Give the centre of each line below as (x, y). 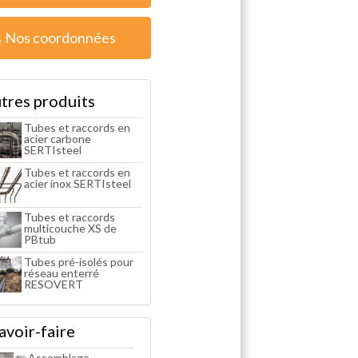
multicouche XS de (70, 228)
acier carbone (57, 138)
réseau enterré (61, 272)
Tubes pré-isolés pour (78, 261)
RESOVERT (53, 284)
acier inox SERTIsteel (77, 183)
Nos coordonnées (60, 37)
